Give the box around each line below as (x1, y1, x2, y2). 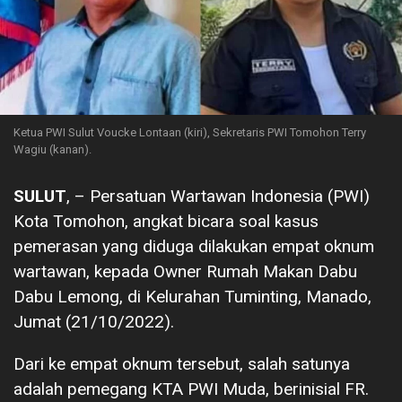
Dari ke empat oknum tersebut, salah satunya (13, 353, 350, 374)
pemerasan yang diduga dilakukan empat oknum (13, 235, 374, 257)
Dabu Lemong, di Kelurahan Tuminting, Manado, (13, 285, 371, 307)
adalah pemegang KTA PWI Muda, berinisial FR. (13, 378, 369, 399)
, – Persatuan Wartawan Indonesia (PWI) (66, 185, 370, 206)
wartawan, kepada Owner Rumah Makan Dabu (13, 260, 357, 282)
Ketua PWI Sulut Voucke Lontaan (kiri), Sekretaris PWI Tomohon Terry (13, 125, 366, 139)
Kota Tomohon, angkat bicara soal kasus (13, 210, 319, 232)
